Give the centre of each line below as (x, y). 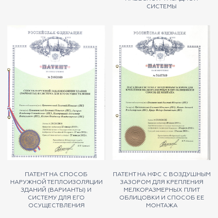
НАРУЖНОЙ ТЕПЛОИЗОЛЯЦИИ (56, 182)
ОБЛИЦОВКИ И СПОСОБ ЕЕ (162, 198)
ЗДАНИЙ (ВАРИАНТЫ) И (56, 190)
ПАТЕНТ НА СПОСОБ (56, 174)
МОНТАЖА (162, 206)
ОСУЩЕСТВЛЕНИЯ (56, 206)
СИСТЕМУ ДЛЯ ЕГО (56, 198)
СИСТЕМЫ (162, 7)
